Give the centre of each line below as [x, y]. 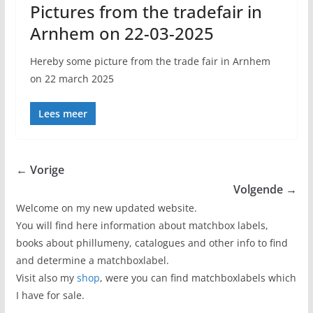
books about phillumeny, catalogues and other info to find [152, 242]
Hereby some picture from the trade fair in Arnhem [150, 61]
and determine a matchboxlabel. [92, 260]
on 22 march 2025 [72, 78]
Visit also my [46, 277]
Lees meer [63, 113]
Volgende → [265, 189]
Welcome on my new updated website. [106, 208]
